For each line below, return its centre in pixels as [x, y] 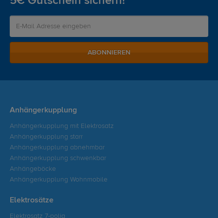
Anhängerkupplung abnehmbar [57, 148]
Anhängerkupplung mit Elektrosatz [62, 126]
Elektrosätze [32, 201]
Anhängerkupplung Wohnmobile [59, 180]
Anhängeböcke [33, 169]
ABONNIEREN [109, 53]
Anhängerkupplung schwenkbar [58, 158]
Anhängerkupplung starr [46, 137]
